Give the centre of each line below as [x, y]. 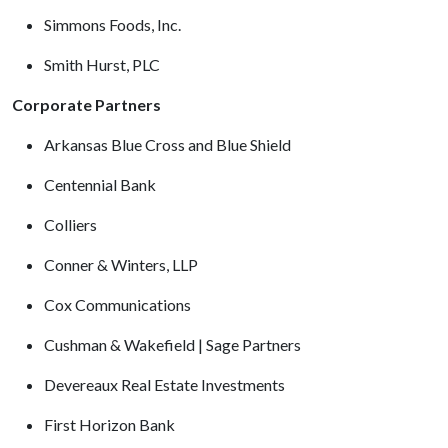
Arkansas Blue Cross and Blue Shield [169, 144]
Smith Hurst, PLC [102, 64]
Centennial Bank [104, 184]
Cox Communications [120, 304]
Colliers [73, 224]
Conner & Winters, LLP [124, 264]
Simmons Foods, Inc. [115, 24]
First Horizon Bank [114, 424]
